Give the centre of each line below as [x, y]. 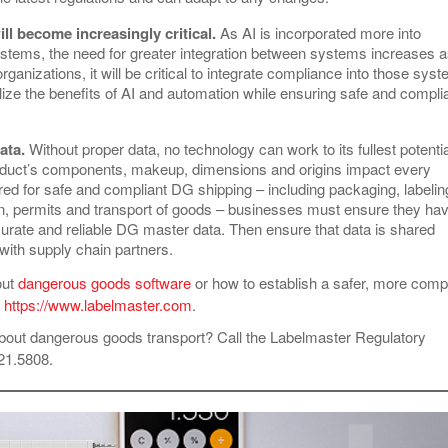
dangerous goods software [104, 282]
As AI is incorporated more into [320, 32]
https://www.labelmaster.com [98, 304]
